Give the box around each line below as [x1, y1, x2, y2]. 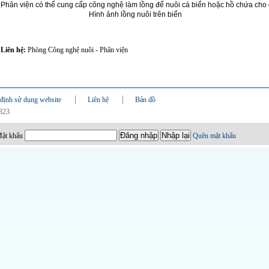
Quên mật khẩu [192, 131, 236, 140]
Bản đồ [134, 95, 156, 104]
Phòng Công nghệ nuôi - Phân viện [27, 46, 128, 54]
